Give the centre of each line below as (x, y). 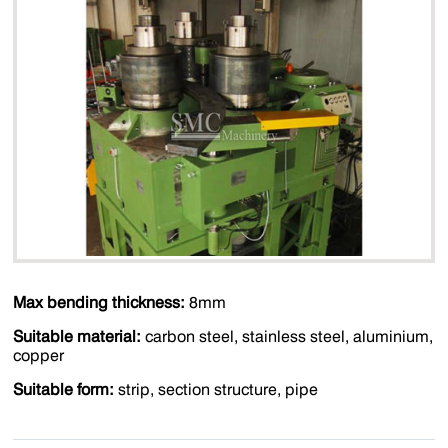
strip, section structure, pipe (218, 390)
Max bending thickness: (99, 303)
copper (39, 356)
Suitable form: (66, 390)
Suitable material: (77, 337)
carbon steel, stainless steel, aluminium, (287, 337)
